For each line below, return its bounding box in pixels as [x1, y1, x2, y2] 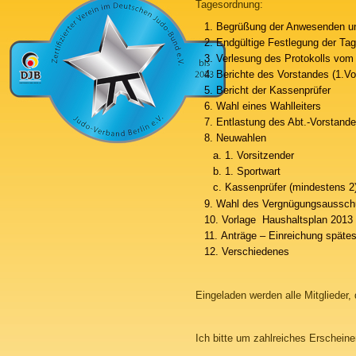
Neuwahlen [215, 132, 266, 144]
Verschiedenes [221, 246, 289, 257]
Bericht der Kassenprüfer [215, 84, 331, 96]
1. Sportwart [224, 164, 281, 177]
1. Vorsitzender [224, 149, 294, 161]
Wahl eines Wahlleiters [215, 100, 321, 112]
